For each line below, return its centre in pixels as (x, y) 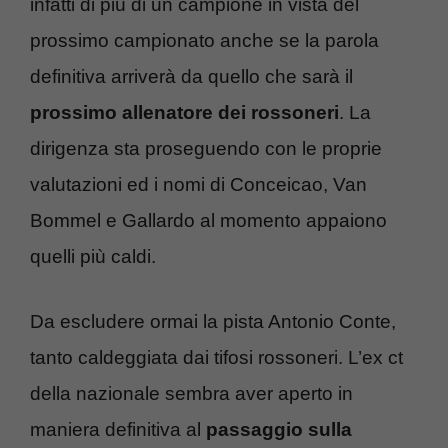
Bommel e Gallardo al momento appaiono (208, 221)
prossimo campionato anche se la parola (204, 41)
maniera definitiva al (118, 429)
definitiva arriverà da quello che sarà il (191, 77)
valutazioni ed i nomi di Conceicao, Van (198, 185)
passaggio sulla (279, 429)
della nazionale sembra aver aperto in (191, 393)
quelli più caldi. (93, 257)
